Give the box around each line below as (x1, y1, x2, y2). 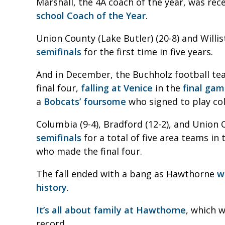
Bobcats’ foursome (44, 95, 126, 107)
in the (153, 81, 183, 94)
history (36, 181, 67, 193)
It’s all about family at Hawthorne (36, 203, 186, 216)
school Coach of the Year (36, 9, 146, 22)
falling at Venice (81, 81, 153, 94)
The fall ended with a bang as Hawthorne (36, 167, 217, 180)
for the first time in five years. (81, 45, 213, 58)
